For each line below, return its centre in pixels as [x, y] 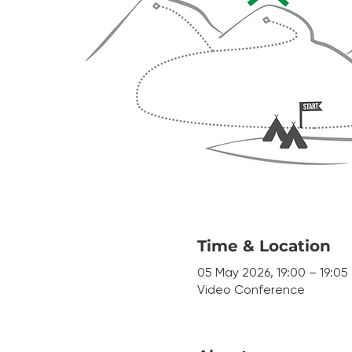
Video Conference [251, 290]
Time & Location [264, 246]
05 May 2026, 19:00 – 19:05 [272, 273]
